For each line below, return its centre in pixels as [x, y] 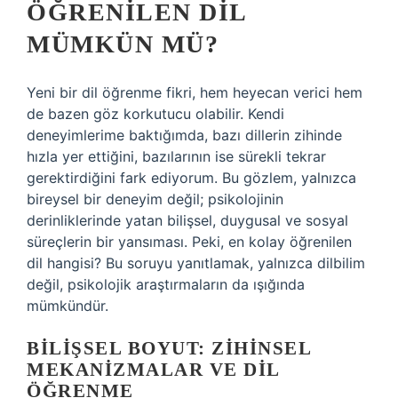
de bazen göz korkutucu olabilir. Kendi [155, 114]
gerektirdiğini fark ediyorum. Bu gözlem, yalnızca [191, 178]
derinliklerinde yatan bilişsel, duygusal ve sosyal [187, 220]
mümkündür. [68, 306]
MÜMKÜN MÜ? [123, 44]
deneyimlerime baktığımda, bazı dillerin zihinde [184, 135]
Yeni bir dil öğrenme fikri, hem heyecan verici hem [195, 92]
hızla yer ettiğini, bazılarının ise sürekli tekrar [176, 156]
